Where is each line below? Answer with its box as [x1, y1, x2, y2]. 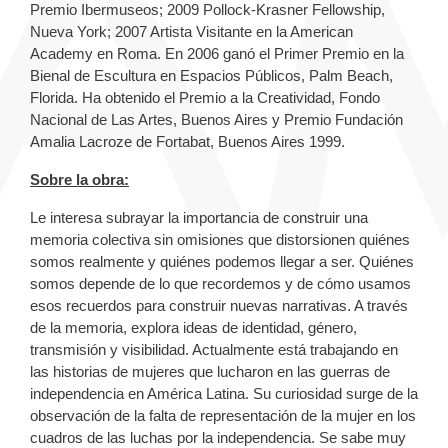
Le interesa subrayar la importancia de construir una [30, 208, 368, 226]
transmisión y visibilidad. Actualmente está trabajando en [30, 340, 398, 358]
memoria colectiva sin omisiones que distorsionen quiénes [30, 230, 410, 248]
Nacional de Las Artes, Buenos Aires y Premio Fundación [30, 110, 403, 128]
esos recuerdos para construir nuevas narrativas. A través [30, 296, 408, 314]
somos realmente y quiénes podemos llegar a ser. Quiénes [30, 252, 414, 270]
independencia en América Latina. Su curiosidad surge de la [30, 384, 418, 402]
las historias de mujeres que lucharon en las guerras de [30, 362, 390, 380]
